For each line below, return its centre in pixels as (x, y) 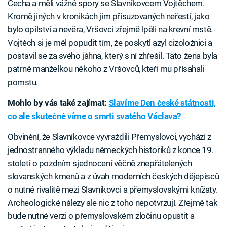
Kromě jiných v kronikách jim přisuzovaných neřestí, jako (109, 16)
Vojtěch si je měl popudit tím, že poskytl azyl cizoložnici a (110, 42)
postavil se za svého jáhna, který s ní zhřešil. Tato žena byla (112, 55)
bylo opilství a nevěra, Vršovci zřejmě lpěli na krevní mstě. (110, 29)
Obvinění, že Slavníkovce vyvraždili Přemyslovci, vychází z (109, 137)
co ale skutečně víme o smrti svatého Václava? (94, 116)
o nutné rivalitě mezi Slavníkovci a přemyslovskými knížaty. (113, 189)
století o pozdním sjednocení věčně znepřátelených (100, 163)
